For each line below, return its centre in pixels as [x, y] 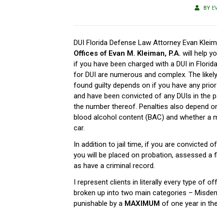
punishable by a [99, 203]
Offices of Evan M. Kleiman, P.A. [127, 53]
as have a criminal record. [114, 165]
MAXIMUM [142, 203]
